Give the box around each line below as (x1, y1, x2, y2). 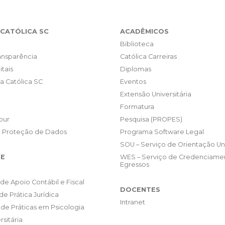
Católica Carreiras (120, 53, 177, 61)
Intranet (120, 198, 145, 206)
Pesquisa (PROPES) (120, 116, 182, 124)
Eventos (120, 78, 146, 86)
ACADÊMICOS (120, 28, 169, 36)
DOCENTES (120, 186, 160, 194)
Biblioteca (120, 40, 154, 48)
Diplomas (120, 65, 151, 73)
